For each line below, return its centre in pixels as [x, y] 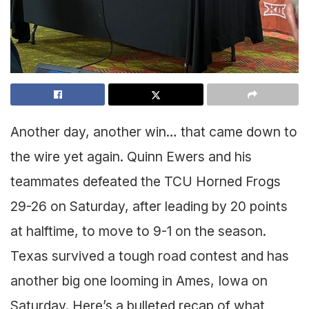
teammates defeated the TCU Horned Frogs [146, 182]
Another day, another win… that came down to [154, 132]
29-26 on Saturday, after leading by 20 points [149, 207]
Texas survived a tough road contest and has [150, 256]
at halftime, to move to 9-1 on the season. [138, 231]
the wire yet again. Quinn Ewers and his [131, 157]
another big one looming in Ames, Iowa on [139, 281]
